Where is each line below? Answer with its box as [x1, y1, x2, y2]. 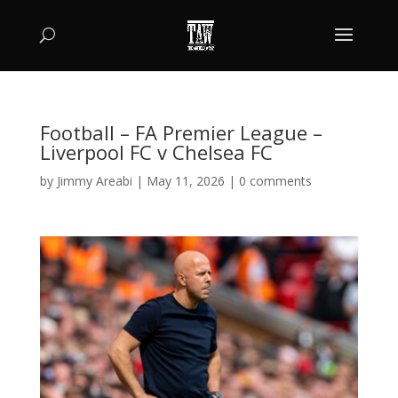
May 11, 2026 [146, 172, 225, 189]
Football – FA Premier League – [39, 119, 322, 146]
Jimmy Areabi [56, 172, 132, 189]
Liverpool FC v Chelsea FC [39, 139, 273, 165]
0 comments [238, 172, 312, 189]
